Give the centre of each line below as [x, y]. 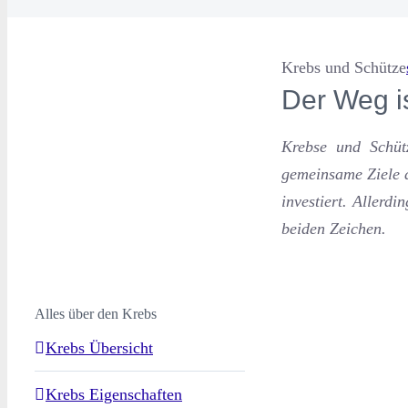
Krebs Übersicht [99, 347]
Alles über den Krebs [96, 314]
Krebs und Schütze [344, 67]
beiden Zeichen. [333, 229]
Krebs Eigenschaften [114, 394]
